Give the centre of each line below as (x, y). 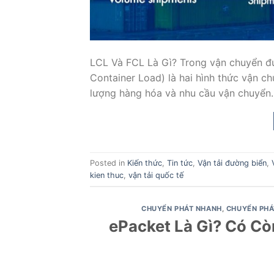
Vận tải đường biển (232, 163)
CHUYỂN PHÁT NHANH (182, 209)
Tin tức (180, 163)
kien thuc (107, 175)
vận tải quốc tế (156, 175)
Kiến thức (145, 163)
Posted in (109, 163)
